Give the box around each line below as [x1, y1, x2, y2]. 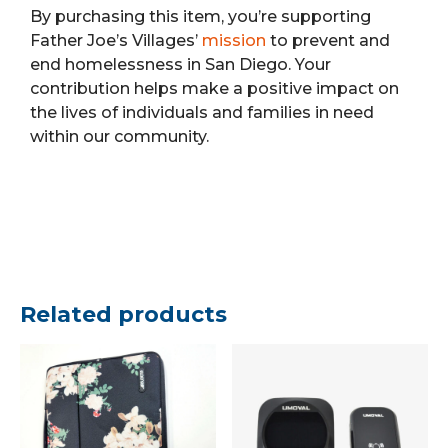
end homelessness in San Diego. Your [30, 55, 331, 75]
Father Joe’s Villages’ [30, 31, 202, 51]
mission [202, 31, 266, 51]
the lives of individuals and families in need [30, 103, 374, 123]
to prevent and [266, 31, 390, 51]
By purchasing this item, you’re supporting [30, 7, 371, 27]
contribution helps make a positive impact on [30, 79, 399, 99]
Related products [20, 301, 227, 329]
